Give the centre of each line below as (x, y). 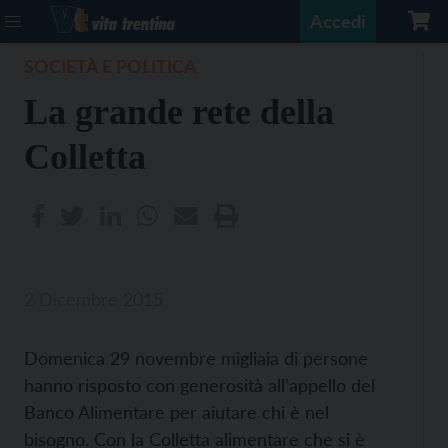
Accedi (338, 21)
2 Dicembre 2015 (93, 299)
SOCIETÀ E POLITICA (110, 66)
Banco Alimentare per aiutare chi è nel (176, 412)
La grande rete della (179, 112)
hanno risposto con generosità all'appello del (199, 385)
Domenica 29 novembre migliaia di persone (196, 358)
